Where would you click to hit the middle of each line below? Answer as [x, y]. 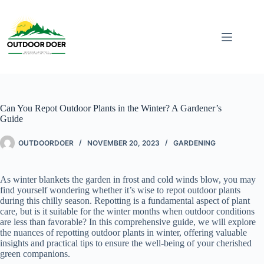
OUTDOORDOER [46, 143]
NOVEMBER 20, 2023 [123, 143]
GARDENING [194, 143]
